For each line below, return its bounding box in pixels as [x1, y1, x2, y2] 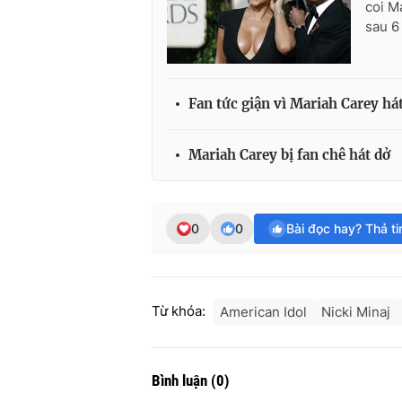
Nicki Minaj [321, 303, 390, 321]
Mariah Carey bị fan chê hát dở [188, 146, 390, 164]
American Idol [220, 303, 307, 321]
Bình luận [152, 371, 211, 390]
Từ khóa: [152, 302, 205, 320]
